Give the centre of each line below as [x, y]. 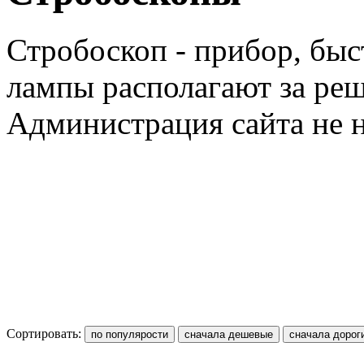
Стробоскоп [87, 50]
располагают [187, 86]
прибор [244, 50]
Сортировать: [45, 333]
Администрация [115, 123]
